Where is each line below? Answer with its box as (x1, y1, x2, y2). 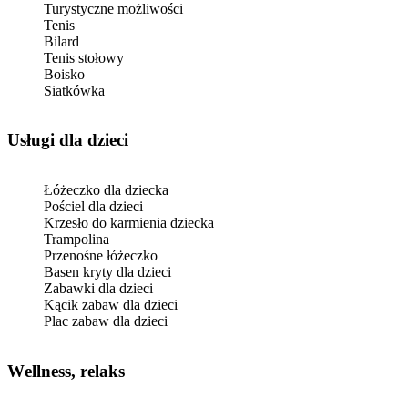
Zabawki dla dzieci (44, 280, 153, 297)
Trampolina (44, 231, 109, 248)
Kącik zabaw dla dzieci (44, 297, 178, 313)
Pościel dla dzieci (44, 199, 143, 215)
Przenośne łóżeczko (44, 248, 158, 264)
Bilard (44, 33, 79, 49)
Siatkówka (44, 82, 105, 98)
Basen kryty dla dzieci (44, 264, 171, 280)
